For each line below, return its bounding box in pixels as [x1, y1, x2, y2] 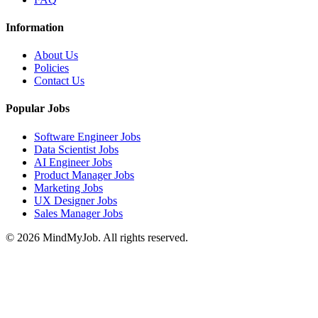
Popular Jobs [6, 102, 70, 115]
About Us [34, 49, 78, 62]
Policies [34, 62, 69, 75]
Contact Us [34, 75, 84, 87]
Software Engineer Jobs [34, 130, 141, 143]
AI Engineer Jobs [34, 155, 112, 168]
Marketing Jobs [34, 181, 103, 194]
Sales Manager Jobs [34, 207, 123, 219]
